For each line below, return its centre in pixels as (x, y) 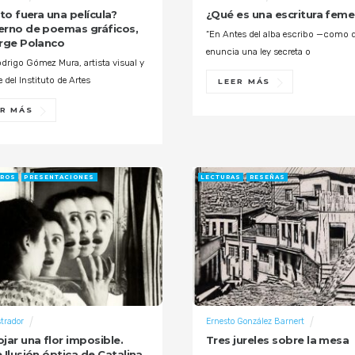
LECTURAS (221, 177)
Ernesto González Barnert (256, 321)
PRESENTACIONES (59, 177)
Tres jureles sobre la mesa (278, 340)
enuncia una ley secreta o (259, 52)
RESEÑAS (267, 177)
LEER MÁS (244, 82)
